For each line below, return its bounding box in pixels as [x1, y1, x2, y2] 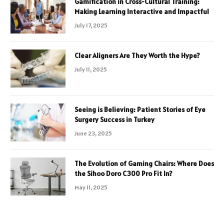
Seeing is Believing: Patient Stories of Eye [74, 104, 205, 114]
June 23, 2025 [74, 129, 112, 137]
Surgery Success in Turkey [74, 114, 154, 124]
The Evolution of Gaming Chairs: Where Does [74, 158, 214, 168]
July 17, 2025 [74, 21, 107, 29]
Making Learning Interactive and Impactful [74, 6, 209, 16]
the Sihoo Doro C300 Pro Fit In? [74, 168, 172, 178]
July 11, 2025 [74, 65, 107, 73]
